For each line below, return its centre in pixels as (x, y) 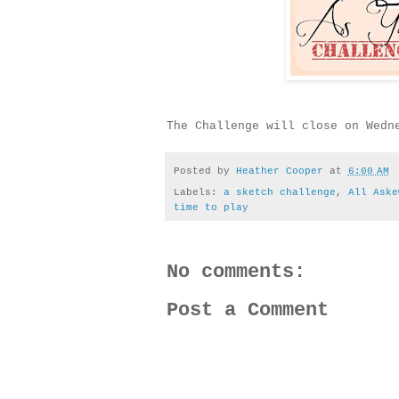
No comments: (236, 272)
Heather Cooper (279, 171)
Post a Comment (247, 310)
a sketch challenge (279, 192)
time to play (211, 207)
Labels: (198, 192)
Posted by (204, 171)
